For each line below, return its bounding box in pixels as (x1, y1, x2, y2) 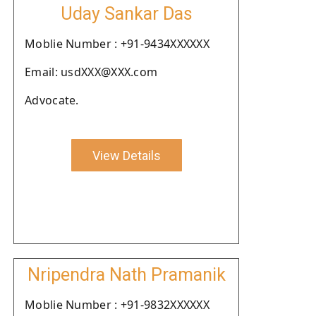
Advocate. (25, 92, 79, 108)
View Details (92, 147, 161, 163)
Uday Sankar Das (60, 4, 193, 24)
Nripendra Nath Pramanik (27, 265, 226, 285)
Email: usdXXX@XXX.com (25, 64, 158, 80)
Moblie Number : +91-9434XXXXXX (25, 36, 209, 51)
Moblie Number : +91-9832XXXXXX (25, 297, 209, 312)
